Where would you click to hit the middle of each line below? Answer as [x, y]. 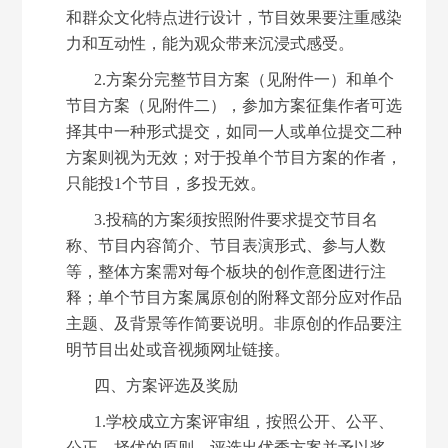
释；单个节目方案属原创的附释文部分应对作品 [234, 297]
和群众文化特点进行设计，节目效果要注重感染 [234, 17]
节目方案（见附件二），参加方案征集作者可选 [234, 105]
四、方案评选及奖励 [166, 385]
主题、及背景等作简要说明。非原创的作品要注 [234, 323]
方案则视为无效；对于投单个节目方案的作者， [234, 157]
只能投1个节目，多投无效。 [166, 183]
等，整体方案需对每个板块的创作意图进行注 [226, 271]
